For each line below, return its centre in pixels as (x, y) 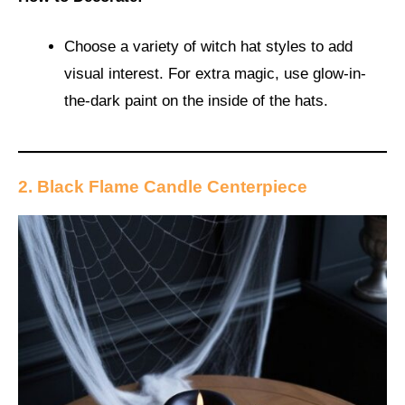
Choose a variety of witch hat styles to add (208, 47)
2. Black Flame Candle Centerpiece (163, 186)
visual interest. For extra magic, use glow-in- (215, 74)
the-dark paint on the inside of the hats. (196, 101)
